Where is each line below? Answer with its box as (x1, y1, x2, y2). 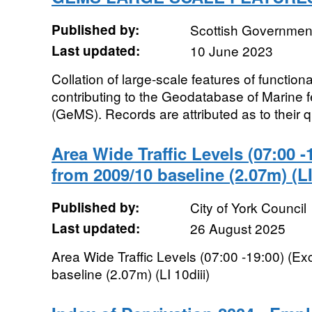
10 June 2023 (189, 41, 273, 60)
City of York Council (189, 198, 306, 217)
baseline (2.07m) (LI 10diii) (51, 264, 210, 283)
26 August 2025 (189, 219, 286, 237)
